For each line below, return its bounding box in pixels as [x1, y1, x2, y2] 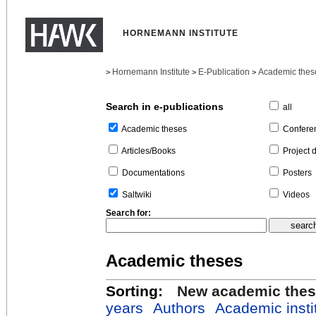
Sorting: [106, 283, 163, 300]
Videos [283, 190, 310, 200]
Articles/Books [121, 146, 176, 157]
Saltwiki [122, 190, 152, 200]
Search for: [106, 208, 151, 219]
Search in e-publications [106, 101, 224, 113]
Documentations [122, 168, 185, 178]
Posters [283, 168, 312, 178]
